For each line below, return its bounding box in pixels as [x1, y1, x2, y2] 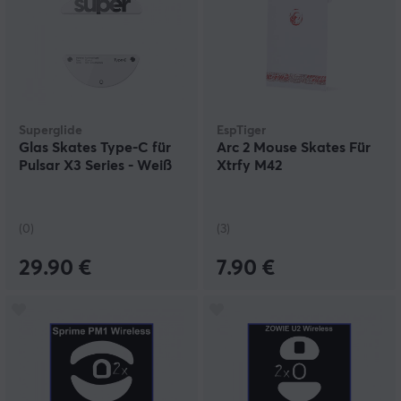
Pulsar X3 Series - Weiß [19, 158, 172, 174]
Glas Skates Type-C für [19, 141, 171, 156]
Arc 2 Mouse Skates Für [217, 141, 371, 156]
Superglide [19, 124, 82, 138]
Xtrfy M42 [217, 158, 282, 174]
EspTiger [217, 124, 266, 138]
